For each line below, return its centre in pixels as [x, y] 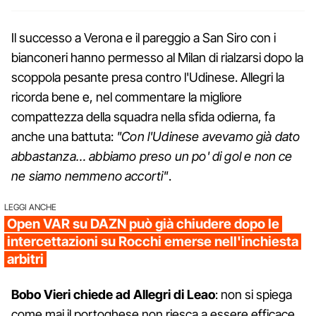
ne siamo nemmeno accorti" [90, 176]
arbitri [25, 260]
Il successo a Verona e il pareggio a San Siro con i [144, 38]
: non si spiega [254, 295]
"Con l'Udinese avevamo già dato [208, 137]
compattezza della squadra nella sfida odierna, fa [143, 117]
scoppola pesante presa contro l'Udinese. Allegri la [148, 78]
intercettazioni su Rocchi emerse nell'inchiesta [153, 242]
